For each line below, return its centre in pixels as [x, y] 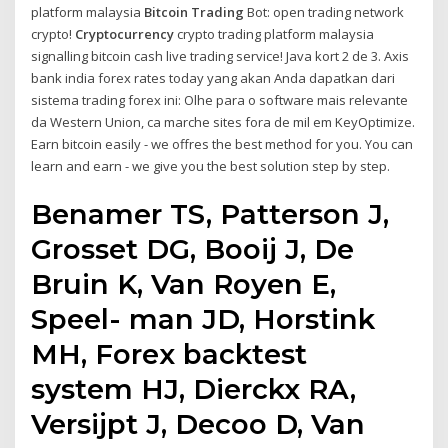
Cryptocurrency [125, 33]
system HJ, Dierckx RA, [194, 389]
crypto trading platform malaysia [274, 33]
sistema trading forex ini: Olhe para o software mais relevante [220, 99]
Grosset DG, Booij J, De [193, 249]
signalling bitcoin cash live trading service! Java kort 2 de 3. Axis [220, 55]
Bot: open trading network [324, 11]
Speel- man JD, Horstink [203, 319]
